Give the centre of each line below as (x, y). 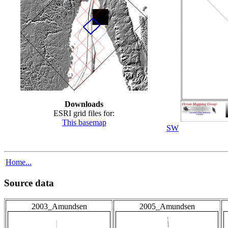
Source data (29, 183)
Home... (19, 162)
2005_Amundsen (167, 207)
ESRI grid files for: (84, 113)
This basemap (84, 122)
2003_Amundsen (59, 207)
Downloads (84, 104)
